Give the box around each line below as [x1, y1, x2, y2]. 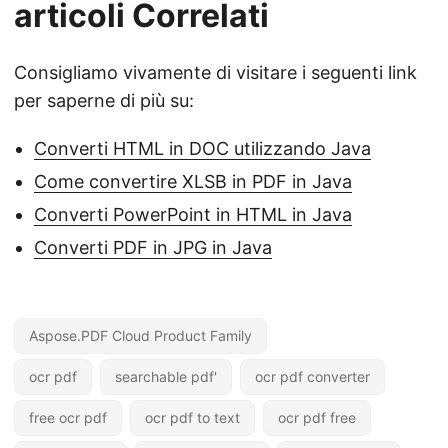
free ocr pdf [29, 409, 107, 427]
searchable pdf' [115, 368, 217, 386]
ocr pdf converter [255, 368, 370, 386]
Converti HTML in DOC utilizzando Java [34, 138, 371, 160]
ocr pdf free [278, 409, 356, 427]
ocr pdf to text [145, 409, 240, 427]
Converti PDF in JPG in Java [34, 237, 272, 259]
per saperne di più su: [14, 90, 194, 112]
